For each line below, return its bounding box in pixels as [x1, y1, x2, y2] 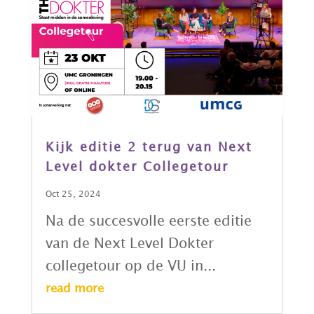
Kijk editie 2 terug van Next [45, 141, 252, 153]
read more [45, 282, 104, 294]
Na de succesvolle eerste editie [45, 214, 252, 228]
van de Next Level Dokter [45, 237, 214, 250]
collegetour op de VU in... [45, 259, 216, 273]
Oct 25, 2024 [45, 190, 101, 198]
